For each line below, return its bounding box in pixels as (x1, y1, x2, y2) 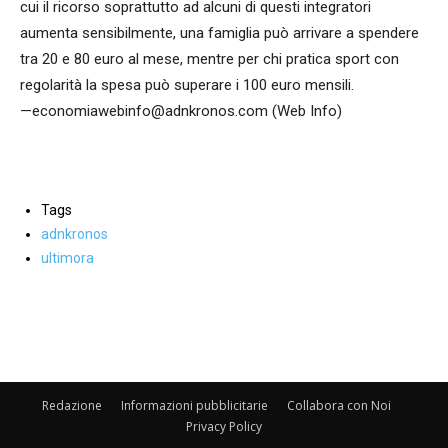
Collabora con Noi (286, 397, 391, 415)
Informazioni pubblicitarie (120, 397, 268, 415)
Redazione (41, 397, 102, 415)
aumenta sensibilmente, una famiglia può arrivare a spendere (20, 24, 419, 43)
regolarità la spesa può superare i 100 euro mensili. (20, 76, 358, 95)
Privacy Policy (186, 418, 262, 436)
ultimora (41, 250, 94, 267)
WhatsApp (341, 314, 394, 330)
